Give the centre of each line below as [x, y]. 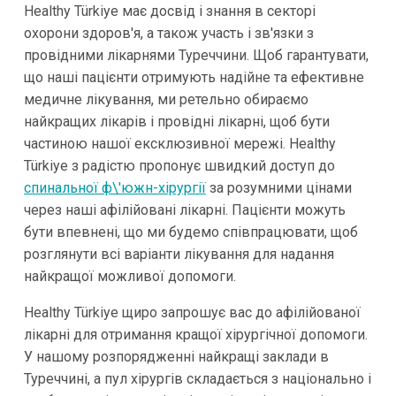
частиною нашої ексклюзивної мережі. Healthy [179, 143]
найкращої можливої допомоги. [129, 276]
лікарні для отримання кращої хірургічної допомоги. [195, 334]
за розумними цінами [278, 187]
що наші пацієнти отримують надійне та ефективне [194, 77]
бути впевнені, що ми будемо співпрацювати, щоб [190, 232]
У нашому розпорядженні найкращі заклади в [176, 356]
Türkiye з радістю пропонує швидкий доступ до [179, 165]
